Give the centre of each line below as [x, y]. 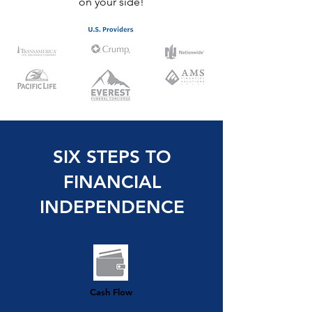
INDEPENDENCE [112, 207]
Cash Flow [111, 292]
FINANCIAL [112, 182]
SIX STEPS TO [112, 157]
